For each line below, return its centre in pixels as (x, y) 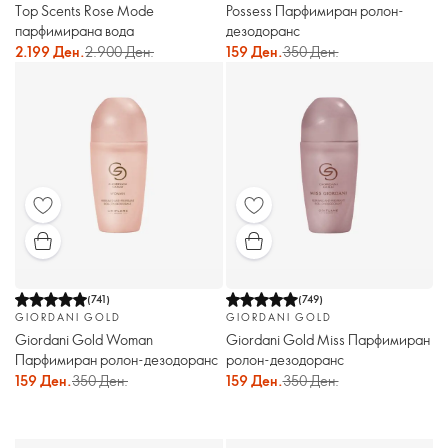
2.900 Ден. (119, 51)
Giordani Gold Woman (84, 339)
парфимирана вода (74, 30)
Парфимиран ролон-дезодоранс (116, 359)
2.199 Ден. (50, 51)
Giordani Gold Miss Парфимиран (327, 339)
